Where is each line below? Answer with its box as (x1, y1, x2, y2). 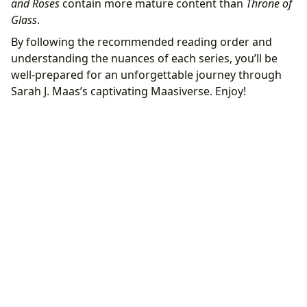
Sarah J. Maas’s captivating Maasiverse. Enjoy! (11, 83, 246, 99)
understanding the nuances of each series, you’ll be (11, 50, 278, 66)
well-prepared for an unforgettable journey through (11, 66, 282, 82)
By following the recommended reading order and (11, 34, 272, 49)
